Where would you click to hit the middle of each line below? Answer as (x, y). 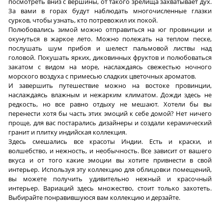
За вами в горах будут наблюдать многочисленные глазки (110, 11)
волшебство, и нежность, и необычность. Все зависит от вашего (110, 151)
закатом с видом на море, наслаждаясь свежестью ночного (110, 67)
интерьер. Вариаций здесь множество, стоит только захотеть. (110, 188)
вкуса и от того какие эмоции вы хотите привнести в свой (110, 160)
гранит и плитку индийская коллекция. (68, 132)
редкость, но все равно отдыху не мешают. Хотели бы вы (110, 104)
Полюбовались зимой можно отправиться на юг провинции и (110, 29)
